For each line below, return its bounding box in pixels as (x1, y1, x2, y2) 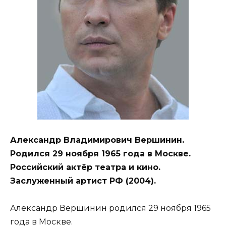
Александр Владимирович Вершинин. (10, 135, 184, 145)
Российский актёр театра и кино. (10, 162, 160, 173)
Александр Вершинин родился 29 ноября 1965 (10, 203, 211, 213)
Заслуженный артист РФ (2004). (10, 176, 156, 186)
